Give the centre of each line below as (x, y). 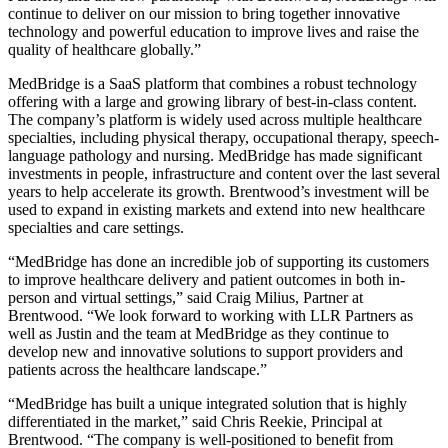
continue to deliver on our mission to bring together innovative (204, 13)
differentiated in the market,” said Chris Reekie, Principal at (195, 421)
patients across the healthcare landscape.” (137, 369)
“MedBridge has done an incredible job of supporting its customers (218, 261)
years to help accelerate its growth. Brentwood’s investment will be (218, 191)
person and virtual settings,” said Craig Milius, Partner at (185, 297)
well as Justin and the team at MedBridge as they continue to (198, 333)
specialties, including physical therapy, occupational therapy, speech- (223, 137)
